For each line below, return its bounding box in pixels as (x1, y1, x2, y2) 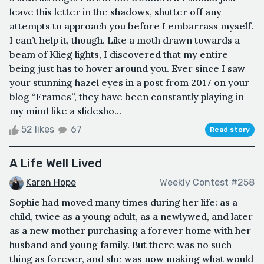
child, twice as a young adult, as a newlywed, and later (9, 210, 253, 222)
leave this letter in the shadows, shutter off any (9, 5, 222, 18)
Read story (210, 125, 250, 134)
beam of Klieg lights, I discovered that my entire (9, 48, 228, 60)
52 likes (19, 123, 57, 135)
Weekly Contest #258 (160, 177, 255, 189)
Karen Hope (26, 176, 76, 188)
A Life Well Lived (9, 156, 102, 170)
